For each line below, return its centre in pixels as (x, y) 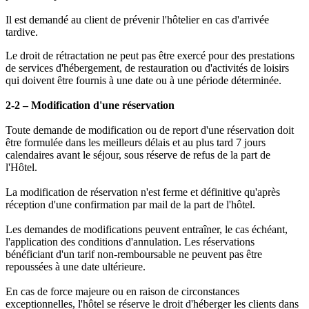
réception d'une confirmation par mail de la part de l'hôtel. (130, 205)
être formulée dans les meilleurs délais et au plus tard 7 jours (136, 143)
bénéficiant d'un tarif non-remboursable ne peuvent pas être (134, 255)
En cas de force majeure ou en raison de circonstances (122, 292)
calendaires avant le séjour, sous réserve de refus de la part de (138, 155)
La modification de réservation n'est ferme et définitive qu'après (143, 192)
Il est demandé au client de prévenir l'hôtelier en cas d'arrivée (137, 20)
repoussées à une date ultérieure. (76, 267)
